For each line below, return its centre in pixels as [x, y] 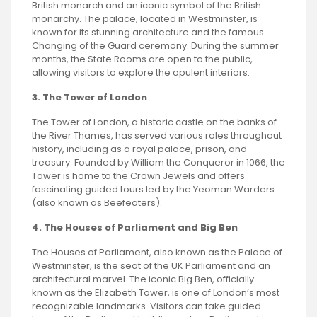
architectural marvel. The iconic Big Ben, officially [143, 279]
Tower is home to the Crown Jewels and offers [138, 176]
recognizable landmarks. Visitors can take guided [146, 306]
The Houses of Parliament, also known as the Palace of [157, 253]
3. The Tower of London [90, 98]
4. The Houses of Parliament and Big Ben [135, 228]
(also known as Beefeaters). [97, 203]
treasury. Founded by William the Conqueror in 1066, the [158, 163]
